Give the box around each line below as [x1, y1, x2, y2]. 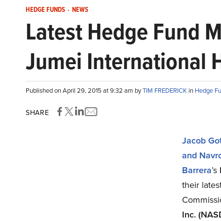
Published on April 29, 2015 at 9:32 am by [26, 86, 143, 95]
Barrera [182, 164, 212, 177]
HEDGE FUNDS [26, 4, 65, 15]
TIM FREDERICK [143, 86, 188, 95]
